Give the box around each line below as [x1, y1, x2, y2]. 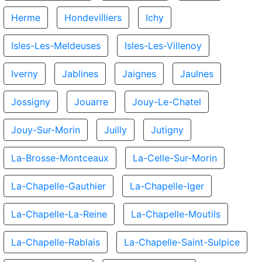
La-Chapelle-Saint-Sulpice [124, 236, 240, 248]
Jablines [62, 68, 98, 80]
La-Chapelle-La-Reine [11, 208, 107, 220]
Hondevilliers [64, 12, 122, 23]
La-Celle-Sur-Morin [133, 152, 217, 164]
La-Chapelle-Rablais [11, 236, 100, 248]
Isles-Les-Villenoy [125, 40, 202, 51]
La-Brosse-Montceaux [11, 152, 109, 164]
